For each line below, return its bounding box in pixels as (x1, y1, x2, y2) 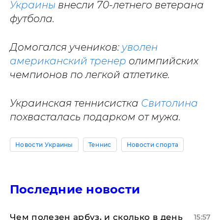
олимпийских (126, 55, 198, 67)
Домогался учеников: (10, 41, 122, 53)
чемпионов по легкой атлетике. (10, 68, 170, 81)
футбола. (10, 12, 55, 25)
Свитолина (141, 97, 198, 109)
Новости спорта (126, 140, 179, 148)
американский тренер (10, 55, 126, 67)
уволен (122, 41, 158, 53)
